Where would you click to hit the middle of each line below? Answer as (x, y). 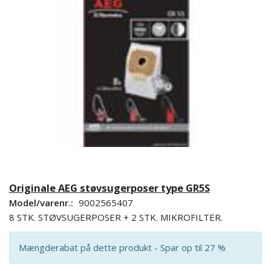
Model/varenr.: (42, 202)
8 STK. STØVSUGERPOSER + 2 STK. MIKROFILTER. (116, 217)
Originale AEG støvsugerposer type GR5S (109, 188)
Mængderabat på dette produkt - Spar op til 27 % (122, 248)
